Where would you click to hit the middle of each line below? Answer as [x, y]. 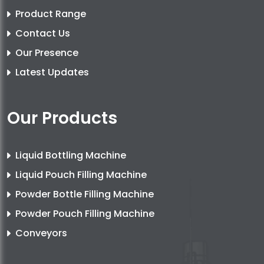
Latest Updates [52, 72]
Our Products [62, 118]
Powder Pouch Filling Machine [85, 214]
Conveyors [41, 233]
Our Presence [47, 53]
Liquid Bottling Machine [71, 156]
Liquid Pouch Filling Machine [81, 175]
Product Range [51, 14]
